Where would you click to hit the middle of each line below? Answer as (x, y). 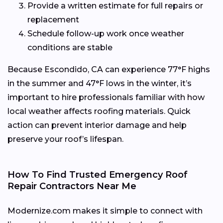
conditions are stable (70, 48)
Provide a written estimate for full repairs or (115, 6)
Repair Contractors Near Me (72, 186)
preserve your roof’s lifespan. (65, 139)
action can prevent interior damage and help (97, 125)
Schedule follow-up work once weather (106, 34)
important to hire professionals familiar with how (106, 98)
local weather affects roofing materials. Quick (99, 111)
